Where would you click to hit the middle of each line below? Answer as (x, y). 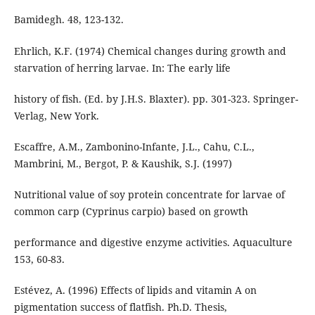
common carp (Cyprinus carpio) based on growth (131, 211)
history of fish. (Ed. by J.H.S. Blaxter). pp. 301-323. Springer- (156, 98)
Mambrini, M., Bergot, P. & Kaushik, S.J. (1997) (123, 163)
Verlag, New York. (56, 115)
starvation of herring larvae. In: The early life (122, 67)
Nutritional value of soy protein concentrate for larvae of (149, 194)
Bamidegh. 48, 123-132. (69, 20)
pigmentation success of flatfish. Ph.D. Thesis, (120, 307)
